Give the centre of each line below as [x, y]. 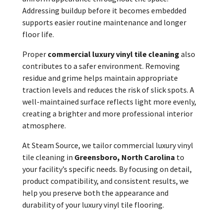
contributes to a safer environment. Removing [101, 66]
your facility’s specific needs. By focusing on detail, [107, 169]
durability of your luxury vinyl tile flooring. [93, 204]
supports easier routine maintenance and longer [104, 22]
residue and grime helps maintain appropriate [100, 78]
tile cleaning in [48, 157]
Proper [35, 54]
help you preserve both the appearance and [95, 193]
